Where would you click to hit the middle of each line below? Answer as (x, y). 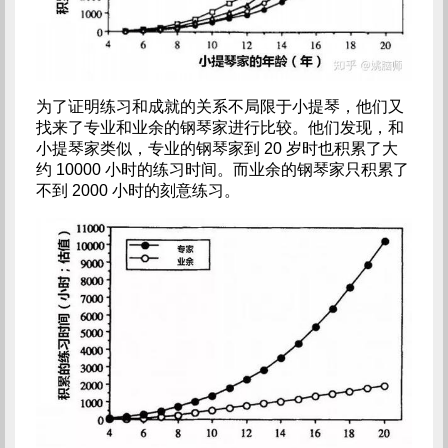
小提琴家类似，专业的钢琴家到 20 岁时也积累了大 (216, 149)
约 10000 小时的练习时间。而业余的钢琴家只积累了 (222, 170)
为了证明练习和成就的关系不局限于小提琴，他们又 (219, 107)
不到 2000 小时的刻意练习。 (137, 191)
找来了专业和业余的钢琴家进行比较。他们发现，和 (219, 128)
